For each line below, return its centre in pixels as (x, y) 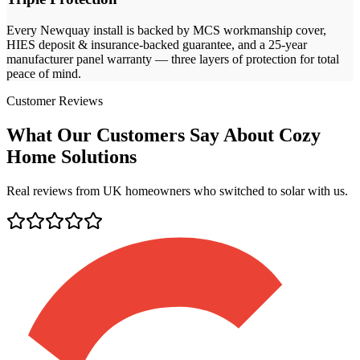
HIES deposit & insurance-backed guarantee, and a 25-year (157, 44)
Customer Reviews (55, 100)
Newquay (65, 30)
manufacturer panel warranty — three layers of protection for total (173, 59)
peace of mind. (44, 73)
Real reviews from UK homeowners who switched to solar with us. (177, 190)
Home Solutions (72, 156)
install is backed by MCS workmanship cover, (208, 30)
